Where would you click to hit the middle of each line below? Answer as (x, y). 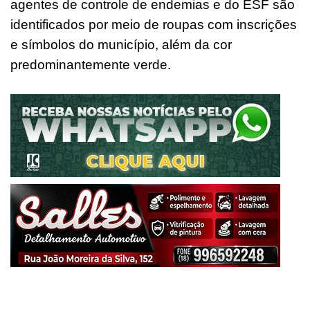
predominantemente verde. (91, 64)
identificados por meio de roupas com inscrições (154, 24)
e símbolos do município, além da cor (121, 44)
